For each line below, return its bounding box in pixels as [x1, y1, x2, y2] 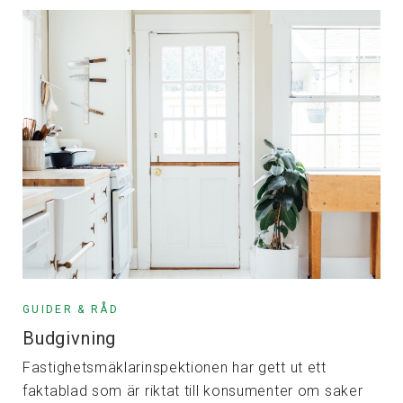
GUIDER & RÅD [22, 302, 120, 316]
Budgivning [22, 327, 117, 349]
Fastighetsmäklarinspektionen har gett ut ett [22, 358, 327, 376]
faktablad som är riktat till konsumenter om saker [22, 381, 363, 399]
